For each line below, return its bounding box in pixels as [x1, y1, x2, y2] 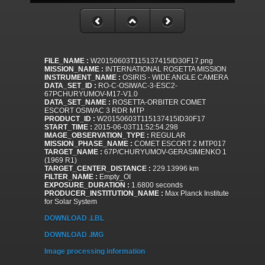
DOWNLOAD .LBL [44, 214, 104, 223]
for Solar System [44, 198, 97, 206]
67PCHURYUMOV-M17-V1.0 [44, 90, 138, 99]
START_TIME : [44, 123, 92, 132]
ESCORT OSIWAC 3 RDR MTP [44, 106, 144, 115]
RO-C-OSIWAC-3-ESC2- [96, 82, 177, 91]
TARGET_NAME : [44, 148, 102, 157]
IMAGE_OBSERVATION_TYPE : [44, 131, 149, 140]
